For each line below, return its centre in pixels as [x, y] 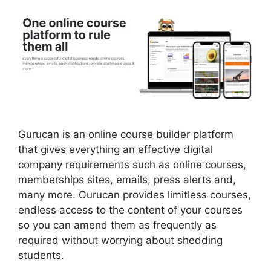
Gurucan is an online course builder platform [126, 135]
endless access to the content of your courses [130, 210]
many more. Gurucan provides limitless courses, [135, 195]
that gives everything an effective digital [116, 150]
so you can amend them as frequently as [117, 225]
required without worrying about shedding [120, 240]
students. [41, 256]
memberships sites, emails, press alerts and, [127, 180]
